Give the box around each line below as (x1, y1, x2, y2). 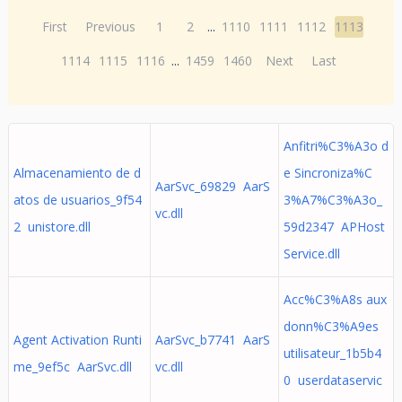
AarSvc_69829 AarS (154, 178, 270, 195)
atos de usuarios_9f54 (13, 191, 142, 208)
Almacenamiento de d (13, 164, 141, 181)
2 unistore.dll (13, 218, 91, 235)
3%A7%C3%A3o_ (283, 191, 382, 208)
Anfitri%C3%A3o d (283, 137, 389, 154)
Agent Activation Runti (13, 331, 142, 348)
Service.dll (283, 245, 340, 262)
